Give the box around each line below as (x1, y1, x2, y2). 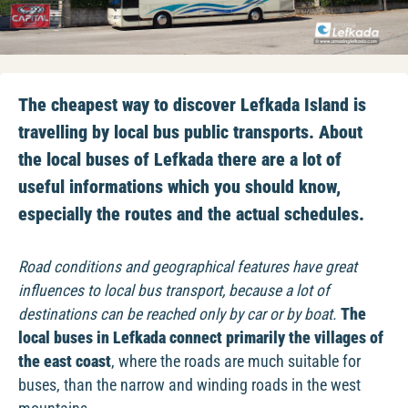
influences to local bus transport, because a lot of (18, 281, 330, 300)
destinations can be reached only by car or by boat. (18, 305, 337, 323)
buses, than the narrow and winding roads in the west (18, 376, 361, 394)
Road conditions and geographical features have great (18, 258, 357, 276)
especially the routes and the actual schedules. (18, 203, 364, 225)
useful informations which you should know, (18, 176, 341, 198)
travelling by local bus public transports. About (18, 121, 362, 143)
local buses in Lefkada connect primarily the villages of (18, 329, 383, 347)
